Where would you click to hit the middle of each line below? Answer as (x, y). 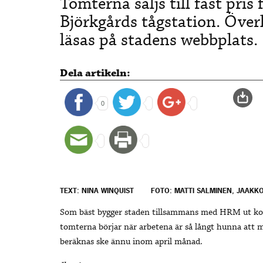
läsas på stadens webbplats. (159, 40)
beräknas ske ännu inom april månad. (131, 242)
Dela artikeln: (95, 73)
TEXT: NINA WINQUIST (97, 191)
